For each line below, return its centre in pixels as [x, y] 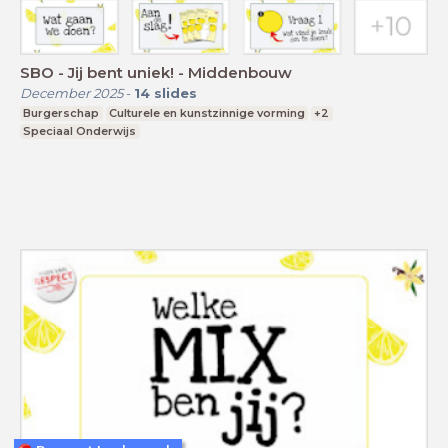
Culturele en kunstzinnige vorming [206, 112]
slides [175, 92]
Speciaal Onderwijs [80, 130]
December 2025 [71, 92]
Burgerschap [61, 112]
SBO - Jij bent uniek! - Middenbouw [156, 72]
